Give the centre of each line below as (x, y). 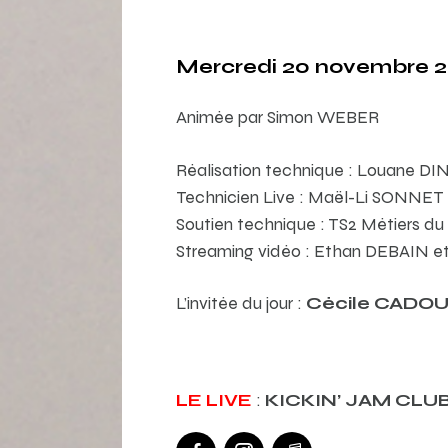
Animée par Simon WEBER (277, 117)
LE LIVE (213, 399)
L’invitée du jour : (240, 302)
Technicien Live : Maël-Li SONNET (309, 196)
